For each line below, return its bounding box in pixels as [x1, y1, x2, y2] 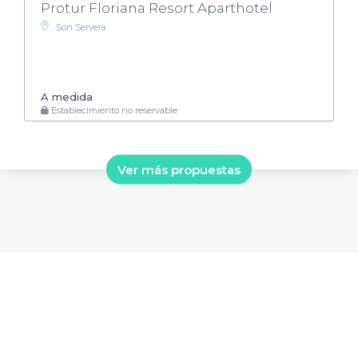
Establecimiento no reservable [49, 104, 177, 116]
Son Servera [56, 22, 106, 34]
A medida [41, 89, 93, 103]
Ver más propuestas [117, 161, 241, 177]
